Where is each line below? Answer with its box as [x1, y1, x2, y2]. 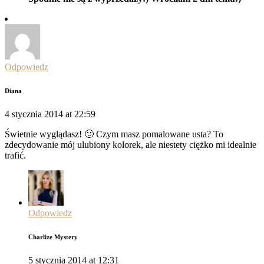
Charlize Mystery [28, 233, 78, 241]
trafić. [5, 150, 26, 161]
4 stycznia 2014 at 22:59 [5, 109, 95, 120]
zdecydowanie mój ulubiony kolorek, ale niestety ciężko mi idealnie [5, 140, 256, 150]
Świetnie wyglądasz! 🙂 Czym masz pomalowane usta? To [5, 129, 223, 140]
